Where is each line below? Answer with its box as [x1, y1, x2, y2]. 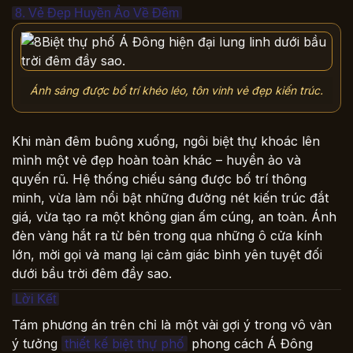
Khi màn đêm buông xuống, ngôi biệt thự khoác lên [12, 132, 320, 149]
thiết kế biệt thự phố [65, 335, 184, 351]
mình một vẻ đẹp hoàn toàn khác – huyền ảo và [12, 151, 301, 168]
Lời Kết [15, 292, 56, 306]
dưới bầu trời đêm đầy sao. [12, 265, 172, 281]
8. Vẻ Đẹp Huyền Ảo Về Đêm [15, 6, 179, 20]
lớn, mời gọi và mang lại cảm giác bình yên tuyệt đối [12, 246, 322, 262]
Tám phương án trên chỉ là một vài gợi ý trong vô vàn [12, 316, 332, 333]
